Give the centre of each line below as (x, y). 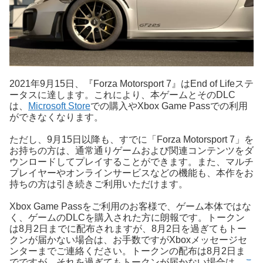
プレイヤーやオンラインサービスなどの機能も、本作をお (131, 173)
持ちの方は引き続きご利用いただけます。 (99, 184)
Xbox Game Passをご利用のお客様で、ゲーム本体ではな (130, 207)
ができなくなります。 (56, 117)
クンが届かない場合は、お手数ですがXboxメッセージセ (128, 240)
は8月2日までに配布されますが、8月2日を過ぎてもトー (128, 229)
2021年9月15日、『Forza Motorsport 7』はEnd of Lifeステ (131, 83)
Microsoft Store (59, 106)
